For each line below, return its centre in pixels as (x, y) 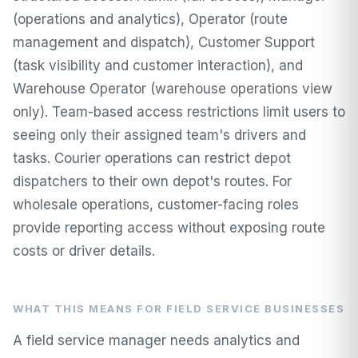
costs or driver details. (84, 251)
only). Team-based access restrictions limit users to (179, 112)
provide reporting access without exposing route (169, 228)
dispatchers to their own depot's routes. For (152, 182)
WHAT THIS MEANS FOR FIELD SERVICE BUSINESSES (179, 309)
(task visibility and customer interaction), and (158, 66)
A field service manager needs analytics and (156, 341)
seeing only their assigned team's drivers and (159, 135)
